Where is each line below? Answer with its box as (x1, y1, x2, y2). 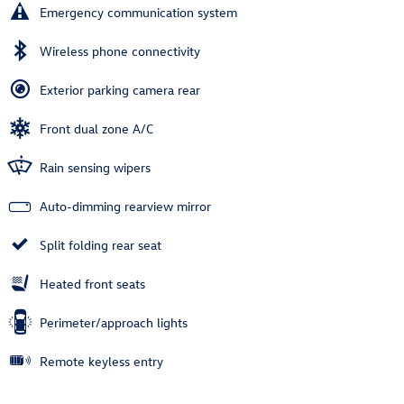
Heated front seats (40, 275, 145, 293)
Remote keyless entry (40, 353, 163, 371)
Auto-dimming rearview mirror (40, 197, 211, 216)
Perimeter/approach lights (40, 314, 188, 332)
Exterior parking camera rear (40, 81, 200, 99)
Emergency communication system (40, 4, 237, 22)
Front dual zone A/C (40, 120, 153, 138)
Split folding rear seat (40, 236, 161, 254)
